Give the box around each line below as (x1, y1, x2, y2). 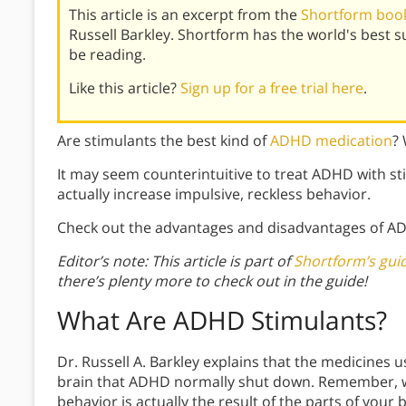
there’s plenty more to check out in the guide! (57, 271, 367, 292)
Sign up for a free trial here (180, 78, 363, 99)
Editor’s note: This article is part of (57, 251, 294, 272)
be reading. (69, 44, 146, 65)
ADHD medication (270, 130, 392, 151)
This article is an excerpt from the (69, 5, 301, 25)
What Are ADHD (57, 303, 251, 338)
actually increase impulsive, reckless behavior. (57, 184, 371, 205)
